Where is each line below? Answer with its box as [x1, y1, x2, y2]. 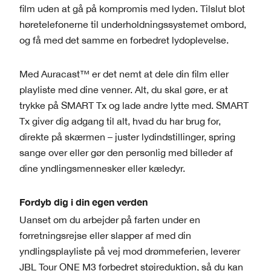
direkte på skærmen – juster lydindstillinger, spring [19, 131, 235, 142]
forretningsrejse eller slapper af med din [19, 230, 191, 241]
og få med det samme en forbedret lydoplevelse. [19, 34, 229, 46]
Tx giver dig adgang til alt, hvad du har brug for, [19, 115, 221, 126]
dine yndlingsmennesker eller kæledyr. [19, 162, 185, 174]
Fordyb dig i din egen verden [19, 195, 148, 207]
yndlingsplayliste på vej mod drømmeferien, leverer [19, 246, 240, 257]
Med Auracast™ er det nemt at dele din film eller [19, 68, 229, 79]
